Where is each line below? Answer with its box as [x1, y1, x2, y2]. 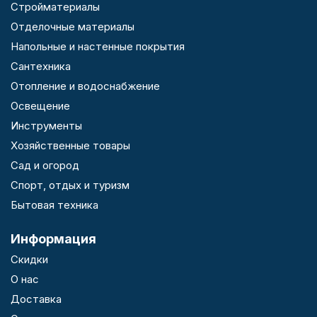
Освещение [11, 99, 70, 113]
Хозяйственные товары [11, 139, 130, 152]
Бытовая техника [11, 198, 98, 212]
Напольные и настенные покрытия [11, 40, 185, 53]
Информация [11, 231, 96, 246]
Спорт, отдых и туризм [11, 178, 129, 192]
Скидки [11, 253, 48, 266]
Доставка [11, 292, 62, 306]
